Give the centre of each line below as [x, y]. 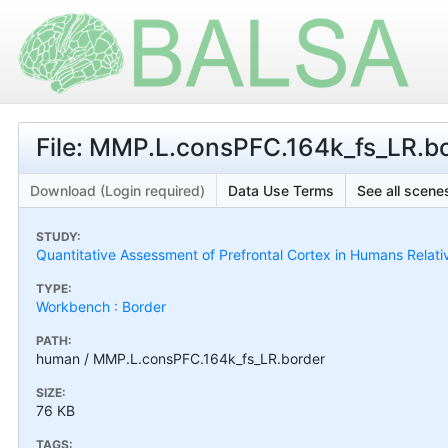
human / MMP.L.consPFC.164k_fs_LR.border [180, 358]
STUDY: [58, 236]
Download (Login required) [117, 190]
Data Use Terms [281, 190]
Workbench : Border [101, 306]
